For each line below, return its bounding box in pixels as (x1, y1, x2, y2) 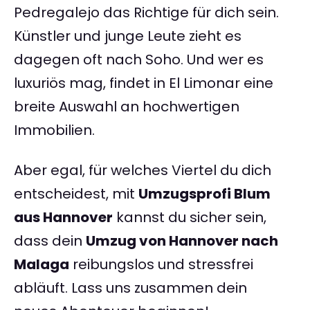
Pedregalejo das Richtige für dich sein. (14, 3, 279, 23)
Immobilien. (14, 120, 95, 140)
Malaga (14, 255, 69, 275)
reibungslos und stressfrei (69, 255, 253, 275)
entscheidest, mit (14, 184, 138, 204)
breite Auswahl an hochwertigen (14, 97, 239, 117)
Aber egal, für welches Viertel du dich (14, 161, 271, 181)
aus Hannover (14, 208, 113, 228)
